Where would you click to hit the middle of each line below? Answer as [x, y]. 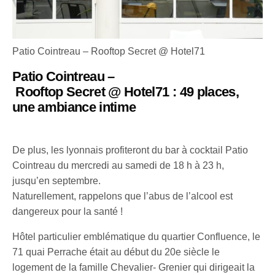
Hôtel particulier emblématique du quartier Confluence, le [137, 236]
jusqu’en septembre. [57, 180]
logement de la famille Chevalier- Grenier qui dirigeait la [134, 267]
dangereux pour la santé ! [68, 211]
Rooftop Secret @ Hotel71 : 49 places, [126, 91]
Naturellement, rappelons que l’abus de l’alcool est [123, 196]
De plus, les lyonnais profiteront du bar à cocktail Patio [130, 150]
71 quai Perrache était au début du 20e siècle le [116, 252]
